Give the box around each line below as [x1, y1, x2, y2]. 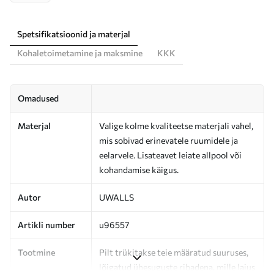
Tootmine [18, 246, 55, 257]
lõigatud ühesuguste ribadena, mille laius [99, 261, 255, 272]
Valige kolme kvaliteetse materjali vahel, [99, 120, 253, 131]
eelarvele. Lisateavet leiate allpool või [99, 149, 242, 160]
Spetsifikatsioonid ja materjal [17, 28, 130, 39]
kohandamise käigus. [99, 164, 179, 175]
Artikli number [18, 219, 75, 230]
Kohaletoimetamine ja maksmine [17, 47, 143, 58]
